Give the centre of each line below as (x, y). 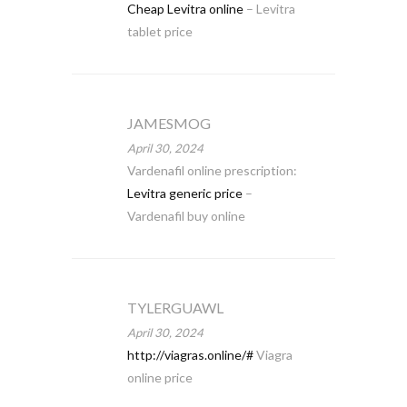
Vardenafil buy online (186, 216)
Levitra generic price (184, 193)
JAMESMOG (169, 123)
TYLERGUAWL (175, 308)
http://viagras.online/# (190, 355)
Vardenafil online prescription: (212, 170)
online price (159, 377)
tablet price (159, 31)
